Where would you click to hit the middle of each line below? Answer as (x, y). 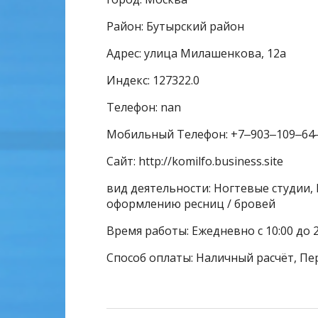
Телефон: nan (144, 107)
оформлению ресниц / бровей (191, 204)
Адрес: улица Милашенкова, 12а (196, 53)
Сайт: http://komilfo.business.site (195, 161)
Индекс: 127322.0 (153, 80)
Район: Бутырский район (175, 26)
